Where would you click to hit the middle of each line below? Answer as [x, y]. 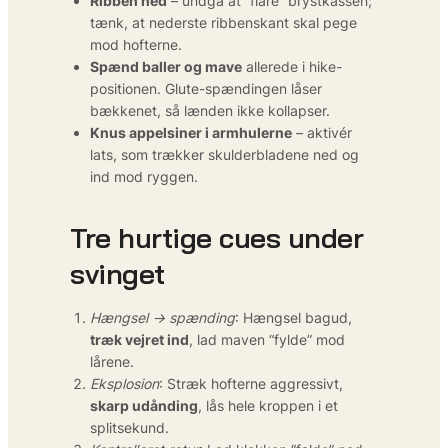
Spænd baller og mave [166, 66]
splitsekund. [129, 427]
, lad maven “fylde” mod [267, 339]
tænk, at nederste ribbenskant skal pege [223, 22]
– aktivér [322, 132]
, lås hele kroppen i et [268, 405]
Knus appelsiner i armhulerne [191, 132]
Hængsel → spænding [162, 317]
